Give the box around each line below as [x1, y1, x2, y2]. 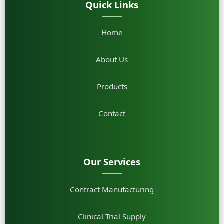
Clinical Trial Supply [78, 211, 146, 221]
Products [96, 81, 127, 91]
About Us [96, 54, 128, 64]
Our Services [83, 155, 140, 168]
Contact [98, 108, 125, 118]
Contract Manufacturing [70, 184, 154, 194]
